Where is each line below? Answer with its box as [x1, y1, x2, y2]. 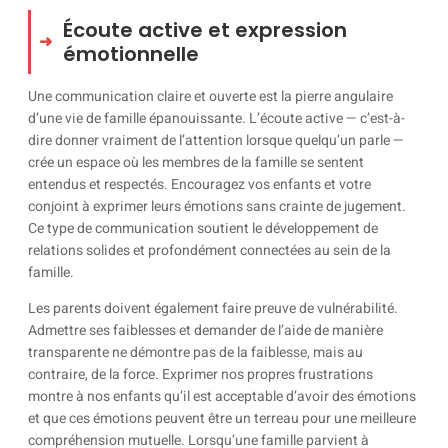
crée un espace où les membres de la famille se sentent [28, 151, 364, 173]
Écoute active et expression [63, 15, 347, 44]
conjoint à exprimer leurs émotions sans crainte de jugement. [28, 195, 406, 217]
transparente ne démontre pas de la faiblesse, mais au [28, 341, 363, 363]
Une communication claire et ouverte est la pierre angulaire [28, 85, 393, 107]
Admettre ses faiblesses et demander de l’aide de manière [28, 319, 383, 341]
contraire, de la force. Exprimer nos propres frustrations [28, 363, 373, 385]
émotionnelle [63, 39, 199, 68]
